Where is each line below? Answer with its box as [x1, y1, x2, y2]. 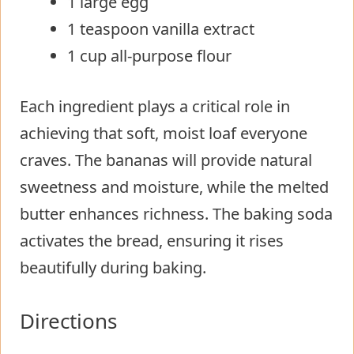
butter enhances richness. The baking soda [20, 202, 333, 224]
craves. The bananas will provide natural [20, 149, 312, 171]
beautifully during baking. [20, 256, 206, 278]
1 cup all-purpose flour [67, 44, 232, 66]
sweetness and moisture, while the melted [20, 175, 329, 198]
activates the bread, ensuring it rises [20, 229, 284, 251]
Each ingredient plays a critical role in [20, 95, 290, 117]
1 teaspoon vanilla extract [67, 17, 254, 40]
